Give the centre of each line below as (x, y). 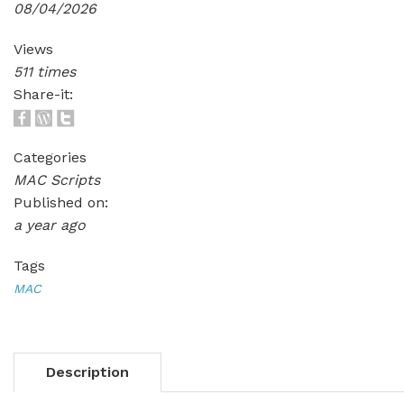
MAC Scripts (57, 180)
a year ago (50, 225)
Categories (50, 157)
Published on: (61, 202)
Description (87, 372)
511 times (45, 72)
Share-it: (43, 94)
